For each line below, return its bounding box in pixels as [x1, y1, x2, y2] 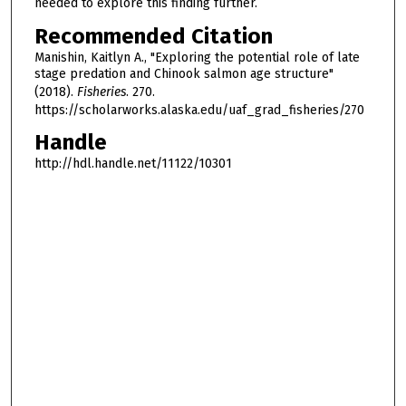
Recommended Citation [34, 23, 273, 49]
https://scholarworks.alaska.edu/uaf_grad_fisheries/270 [34, 101, 364, 118]
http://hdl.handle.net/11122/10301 [34, 156, 232, 172]
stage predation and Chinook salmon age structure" [34, 65, 333, 82]
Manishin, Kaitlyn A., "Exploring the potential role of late [34, 49, 360, 65]
